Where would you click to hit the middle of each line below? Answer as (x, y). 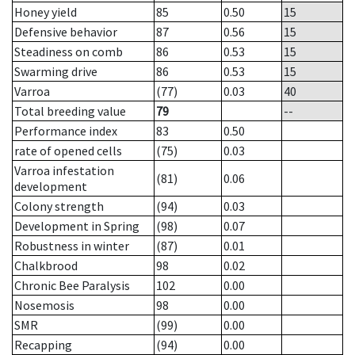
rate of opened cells (68, 151)
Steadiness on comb (69, 52)
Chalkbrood (46, 266)
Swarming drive (56, 72)
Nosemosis (44, 305)
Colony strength (59, 206)
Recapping (43, 345)
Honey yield (46, 12)
